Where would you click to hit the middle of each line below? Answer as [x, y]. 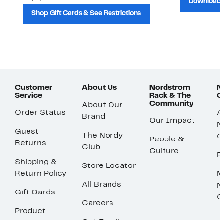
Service [28, 96]
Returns [30, 144]
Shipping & [36, 162]
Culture [164, 151]
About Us [99, 88]
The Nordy [102, 136]
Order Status [40, 113]
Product [30, 211]
